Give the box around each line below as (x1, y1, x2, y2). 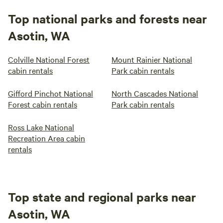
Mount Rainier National (111, 54, 192, 65)
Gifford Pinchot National (8, 88, 93, 99)
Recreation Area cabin (8, 132, 85, 143)
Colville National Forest (8, 54, 90, 65)
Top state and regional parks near (8, 189, 196, 205)
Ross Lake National (8, 121, 74, 132)
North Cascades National (111, 88, 198, 99)
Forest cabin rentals (8, 99, 77, 110)
